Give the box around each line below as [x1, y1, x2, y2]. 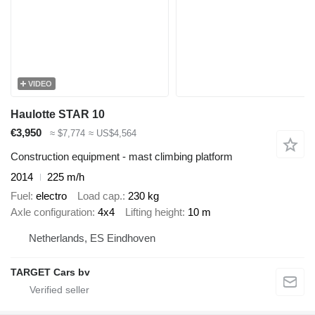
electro [36, 189, 67, 202]
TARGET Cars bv [11, 266, 90, 278]
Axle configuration [11, 205, 92, 218]
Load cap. [77, 189, 122, 202]
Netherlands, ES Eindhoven [29, 232, 155, 245]
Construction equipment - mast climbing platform [11, 150, 233, 163]
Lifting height [125, 205, 182, 218]
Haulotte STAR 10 [11, 108, 105, 120]
